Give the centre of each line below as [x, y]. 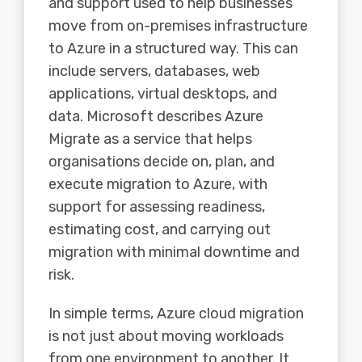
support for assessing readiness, [157, 207]
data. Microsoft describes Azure [156, 117]
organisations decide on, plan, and [162, 162]
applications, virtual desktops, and [163, 94]
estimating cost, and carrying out [160, 230]
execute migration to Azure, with [158, 185]
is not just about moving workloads [166, 337]
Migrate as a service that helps [150, 139]
